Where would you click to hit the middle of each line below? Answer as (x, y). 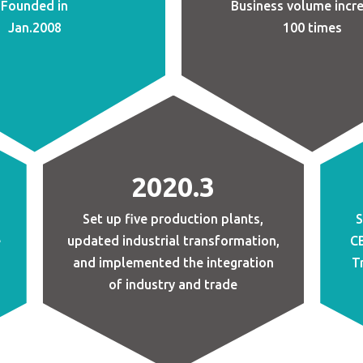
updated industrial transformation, (173, 240)
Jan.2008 (34, 27)
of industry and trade (173, 284)
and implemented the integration (173, 262)
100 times (312, 27)
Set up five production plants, (173, 218)
